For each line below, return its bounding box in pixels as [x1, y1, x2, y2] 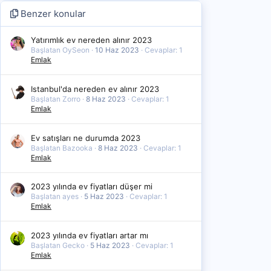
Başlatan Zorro [31, 94, 80, 103]
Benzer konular [18, 7, 86, 19]
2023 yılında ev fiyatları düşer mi [31, 181, 152, 192]
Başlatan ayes [31, 192, 79, 201]
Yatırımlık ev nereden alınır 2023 [31, 35, 152, 45]
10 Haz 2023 [95, 45, 139, 55]
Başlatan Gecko [31, 240, 85, 250]
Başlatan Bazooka [31, 143, 93, 152]
